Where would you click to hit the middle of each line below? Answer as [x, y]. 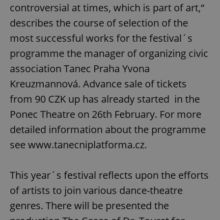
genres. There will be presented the [89, 206]
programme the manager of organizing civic [109, 54]
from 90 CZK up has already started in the [105, 99]
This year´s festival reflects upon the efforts [109, 175]
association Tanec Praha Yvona [80, 69]
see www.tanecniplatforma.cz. [78, 145]
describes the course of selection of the [99, 23]
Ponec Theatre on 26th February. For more [106, 114]
